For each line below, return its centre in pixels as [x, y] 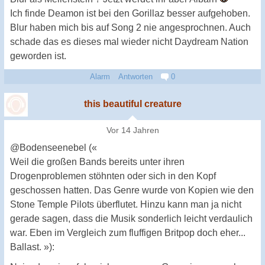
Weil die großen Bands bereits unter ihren [97, 161]
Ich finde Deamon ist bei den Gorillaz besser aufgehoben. [130, 13]
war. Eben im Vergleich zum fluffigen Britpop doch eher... [128, 232]
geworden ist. [38, 56]
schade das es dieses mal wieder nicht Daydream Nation [129, 41]
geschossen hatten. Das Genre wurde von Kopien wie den [132, 190]
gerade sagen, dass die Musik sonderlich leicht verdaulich [131, 218]
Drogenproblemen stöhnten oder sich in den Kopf [113, 176]
